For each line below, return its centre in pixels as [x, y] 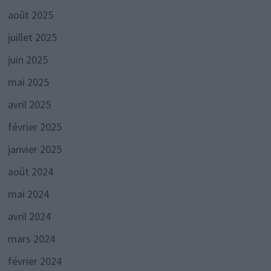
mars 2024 [31, 238]
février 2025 [34, 126]
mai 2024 [28, 194]
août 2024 [30, 171]
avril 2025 [29, 104]
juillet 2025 [32, 37]
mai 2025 [28, 82]
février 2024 [34, 261]
